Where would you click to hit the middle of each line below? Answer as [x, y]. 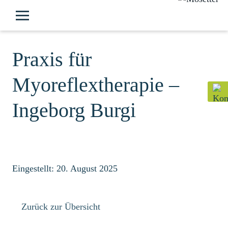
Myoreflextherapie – [96, 85]
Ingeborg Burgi [74, 110]
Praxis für [52, 59]
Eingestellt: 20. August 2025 [65, 168]
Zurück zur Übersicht [61, 207]
